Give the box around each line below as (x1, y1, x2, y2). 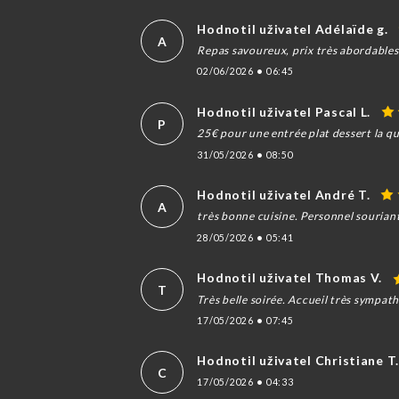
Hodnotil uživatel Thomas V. (197, 270, 383, 286)
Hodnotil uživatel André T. (197, 187, 370, 203)
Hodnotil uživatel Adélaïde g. (197, 20, 388, 37)
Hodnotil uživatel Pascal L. (197, 104, 371, 120)
